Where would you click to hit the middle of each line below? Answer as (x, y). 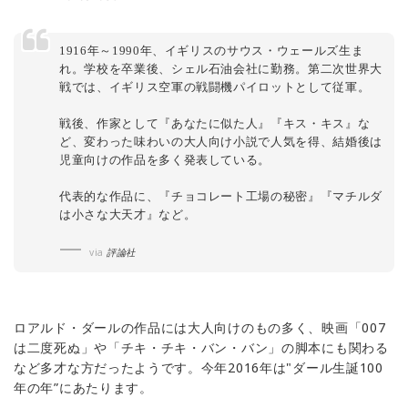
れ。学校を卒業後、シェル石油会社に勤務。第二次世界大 (221, 69)
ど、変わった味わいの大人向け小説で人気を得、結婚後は (221, 142)
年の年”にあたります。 (83, 388)
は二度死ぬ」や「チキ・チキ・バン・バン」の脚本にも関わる (201, 348)
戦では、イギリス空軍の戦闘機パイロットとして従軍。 (215, 87)
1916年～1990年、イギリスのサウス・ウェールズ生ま (212, 51)
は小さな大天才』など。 (128, 215)
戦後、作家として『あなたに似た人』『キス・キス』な (215, 124)
